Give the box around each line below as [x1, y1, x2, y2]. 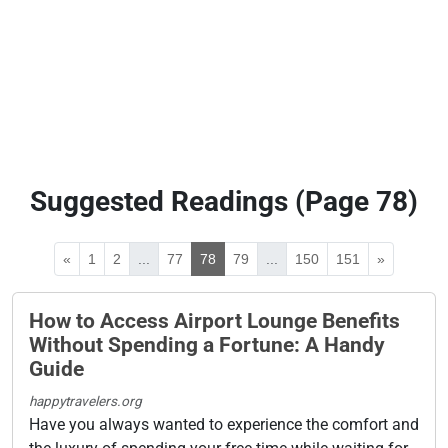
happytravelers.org [29, 392, 142, 409]
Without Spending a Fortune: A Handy [29, 332, 385, 357]
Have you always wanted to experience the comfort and [29, 414, 419, 434]
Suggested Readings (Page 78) [30, 184, 418, 218]
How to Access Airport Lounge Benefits [29, 308, 400, 333]
